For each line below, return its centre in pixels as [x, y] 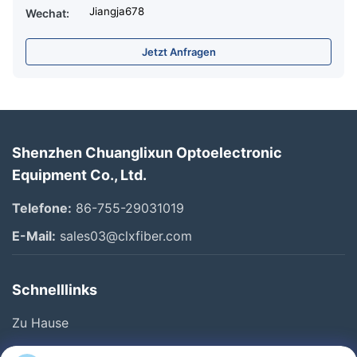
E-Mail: [34, 236]
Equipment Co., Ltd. [79, 175]
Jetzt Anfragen [178, 52]
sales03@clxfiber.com [124, 236]
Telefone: [42, 208]
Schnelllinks [55, 290]
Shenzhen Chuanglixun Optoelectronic [147, 153]
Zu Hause [40, 323]
